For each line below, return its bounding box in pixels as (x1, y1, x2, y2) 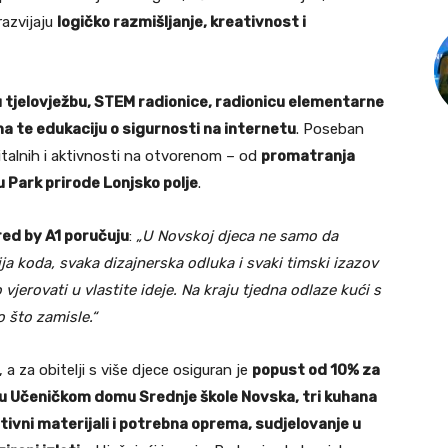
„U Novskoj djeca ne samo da (136, 227, 338, 246)
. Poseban (296, 120, 364, 139)
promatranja (261, 147, 355, 166)
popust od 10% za (252, 361, 380, 380)
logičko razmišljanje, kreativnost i (57, 13, 306, 32)
